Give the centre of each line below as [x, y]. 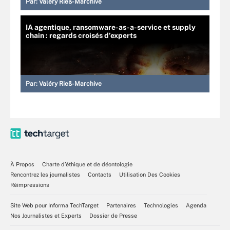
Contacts [100, 175]
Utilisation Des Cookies [150, 175]
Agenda [196, 205]
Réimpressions [30, 185]
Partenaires [121, 205]
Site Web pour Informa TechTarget [54, 205]
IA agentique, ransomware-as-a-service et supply [111, 27]
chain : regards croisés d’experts [81, 35]
